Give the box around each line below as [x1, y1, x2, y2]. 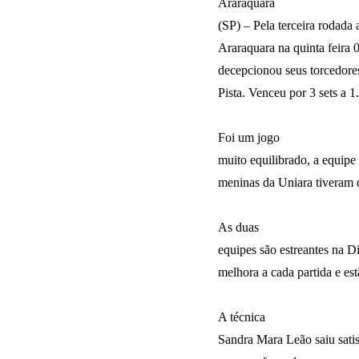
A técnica [218, 310, 265, 324]
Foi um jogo [218, 131, 280, 144]
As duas [218, 220, 259, 234]
